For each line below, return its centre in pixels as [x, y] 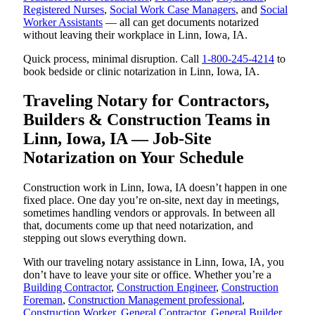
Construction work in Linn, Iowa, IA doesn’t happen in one [155, 188]
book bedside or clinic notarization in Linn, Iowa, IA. [141, 71]
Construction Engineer [166, 288]
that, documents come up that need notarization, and [138, 226]
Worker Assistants [63, 22]
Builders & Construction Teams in [147, 120]
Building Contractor [67, 288]
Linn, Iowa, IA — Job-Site [117, 139]
